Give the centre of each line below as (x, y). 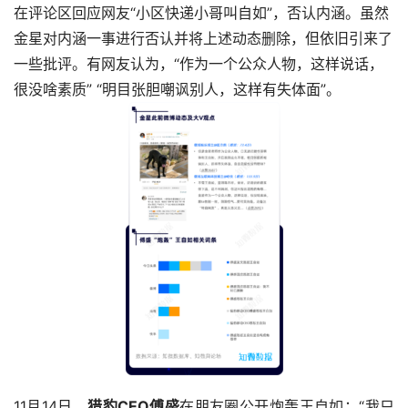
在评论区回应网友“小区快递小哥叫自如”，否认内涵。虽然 (201, 13)
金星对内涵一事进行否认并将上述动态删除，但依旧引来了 (203, 39)
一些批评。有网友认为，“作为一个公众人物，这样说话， (199, 64)
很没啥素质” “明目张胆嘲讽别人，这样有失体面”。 (177, 90)
